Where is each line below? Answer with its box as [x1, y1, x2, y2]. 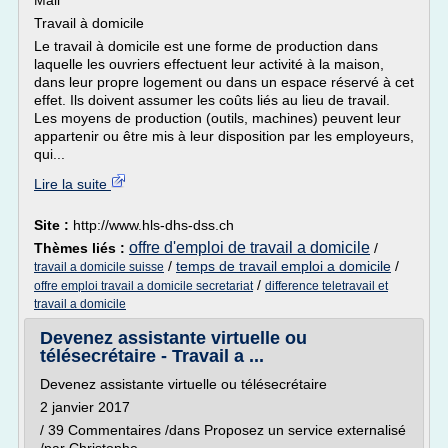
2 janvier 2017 [40, 399, 130, 415]
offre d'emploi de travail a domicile [129, 239, 370, 256]
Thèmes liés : [34, 240, 129, 256]
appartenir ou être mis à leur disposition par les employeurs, [34, 128, 414, 144]
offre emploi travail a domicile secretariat [34, 279, 253, 293]
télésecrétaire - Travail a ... [40, 346, 264, 366]
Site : [34, 217, 73, 233]
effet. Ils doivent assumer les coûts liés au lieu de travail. [34, 92, 390, 108]
